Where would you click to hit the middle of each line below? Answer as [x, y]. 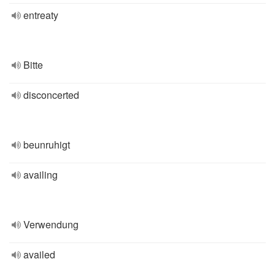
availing [41, 175]
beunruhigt [47, 145]
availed [39, 254]
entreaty [41, 15]
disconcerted [51, 95]
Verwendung [51, 224]
